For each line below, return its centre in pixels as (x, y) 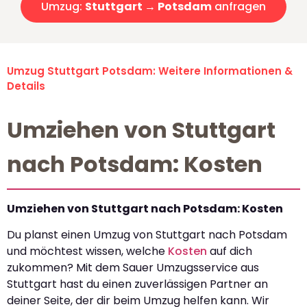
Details (26, 86)
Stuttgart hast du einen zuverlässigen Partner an (137, 284)
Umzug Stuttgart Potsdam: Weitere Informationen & (150, 71)
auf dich (230, 251)
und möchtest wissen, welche (87, 251)
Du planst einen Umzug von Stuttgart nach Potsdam (147, 235)
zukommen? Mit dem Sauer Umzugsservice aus (133, 268)
